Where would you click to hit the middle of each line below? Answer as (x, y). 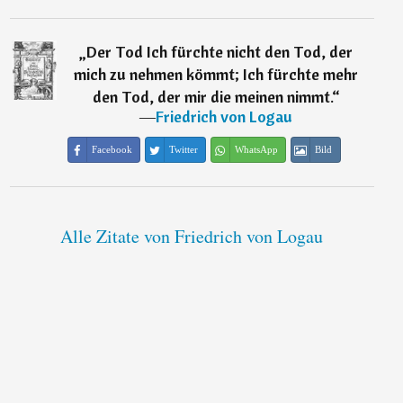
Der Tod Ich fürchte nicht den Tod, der (220, 52)
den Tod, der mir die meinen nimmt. (212, 97)
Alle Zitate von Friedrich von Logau (192, 237)
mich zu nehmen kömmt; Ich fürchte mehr (216, 75)
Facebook (112, 150)
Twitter (183, 150)
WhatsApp (256, 150)
